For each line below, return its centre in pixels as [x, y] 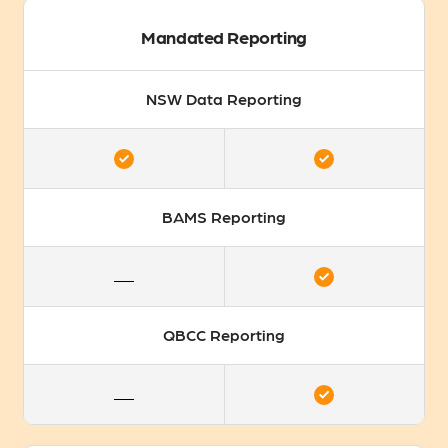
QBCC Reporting [224, 335]
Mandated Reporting [224, 36]
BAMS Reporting [224, 217]
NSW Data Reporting [224, 99]
